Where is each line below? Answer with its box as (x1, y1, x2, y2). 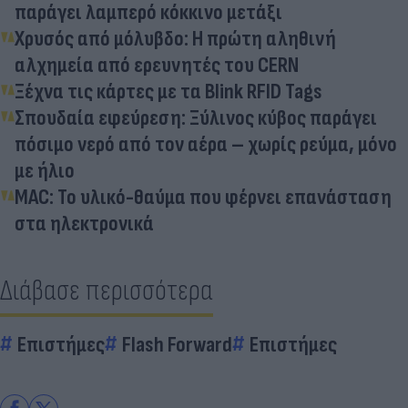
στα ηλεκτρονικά (15, 209, 154, 237)
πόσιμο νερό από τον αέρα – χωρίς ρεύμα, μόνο (15, 130, 397, 158)
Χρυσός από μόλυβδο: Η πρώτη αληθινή (15, 25, 336, 52)
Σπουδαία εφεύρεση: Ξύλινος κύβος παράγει (15, 104, 377, 131)
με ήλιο (15, 157, 75, 184)
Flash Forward (122, 331, 232, 358)
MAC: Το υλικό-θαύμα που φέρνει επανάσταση (15, 183, 392, 210)
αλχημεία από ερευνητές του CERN (15, 51, 299, 78)
